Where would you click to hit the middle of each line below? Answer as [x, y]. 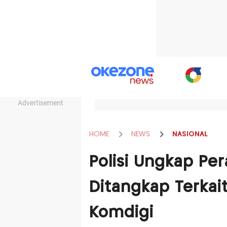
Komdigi [124, 213]
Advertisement [41, 103]
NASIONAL [190, 134]
